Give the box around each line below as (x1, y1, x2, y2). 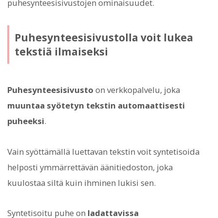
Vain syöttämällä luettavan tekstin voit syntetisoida (7, 145, 200, 157)
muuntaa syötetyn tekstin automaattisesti (7, 100, 185, 111)
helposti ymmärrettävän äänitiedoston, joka (7, 161, 173, 173)
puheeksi (7, 115, 44, 127)
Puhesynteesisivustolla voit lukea (14, 30, 193, 44)
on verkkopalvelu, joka (93, 84, 180, 96)
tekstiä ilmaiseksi (14, 44, 108, 58)
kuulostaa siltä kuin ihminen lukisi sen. (7, 177, 156, 188)
